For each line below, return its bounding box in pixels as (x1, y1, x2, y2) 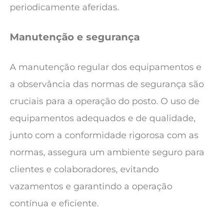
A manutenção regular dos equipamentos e (10, 61, 201, 73)
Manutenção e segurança (10, 31, 140, 43)
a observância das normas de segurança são (10, 78, 204, 90)
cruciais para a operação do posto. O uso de (10, 95, 200, 107)
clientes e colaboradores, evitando (10, 163, 159, 175)
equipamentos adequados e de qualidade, (10, 112, 196, 124)
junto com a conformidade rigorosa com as (10, 129, 199, 141)
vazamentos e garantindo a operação (10, 181, 172, 192)
